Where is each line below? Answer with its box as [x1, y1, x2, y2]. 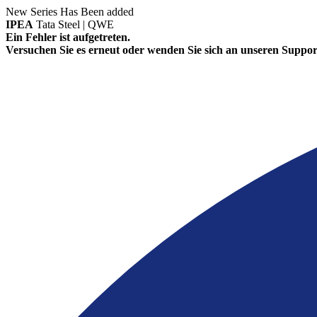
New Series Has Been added [6, 6, 134, 18]
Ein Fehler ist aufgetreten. [6, 31, 130, 43]
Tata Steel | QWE [36, 18, 114, 30]
